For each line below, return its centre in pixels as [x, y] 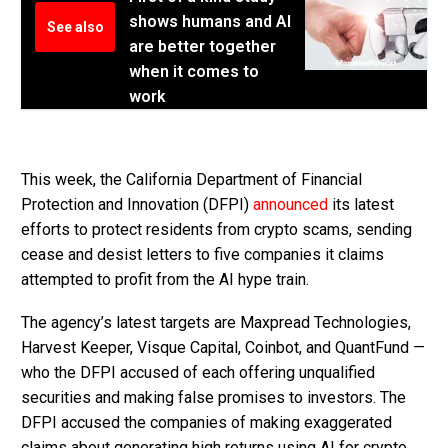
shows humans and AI [210, 21]
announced [290, 205]
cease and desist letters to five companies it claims [202, 255]
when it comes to [194, 71]
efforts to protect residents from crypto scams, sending [216, 230]
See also [75, 26]
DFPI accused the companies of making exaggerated [206, 422]
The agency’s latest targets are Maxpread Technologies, [216, 322]
